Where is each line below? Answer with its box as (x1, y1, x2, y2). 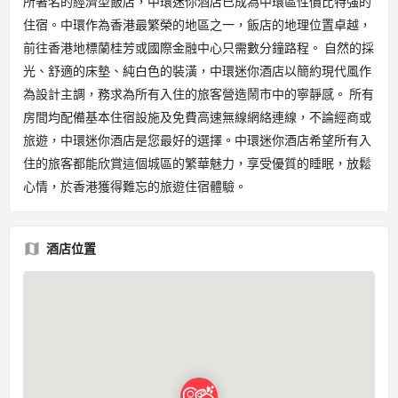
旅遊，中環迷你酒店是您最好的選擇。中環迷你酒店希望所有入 (23, 133, 371, 148)
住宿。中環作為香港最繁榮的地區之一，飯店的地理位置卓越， (23, 18, 371, 33)
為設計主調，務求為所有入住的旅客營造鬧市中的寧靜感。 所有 (23, 87, 374, 102)
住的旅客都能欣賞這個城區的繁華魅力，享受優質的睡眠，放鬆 (23, 156, 371, 171)
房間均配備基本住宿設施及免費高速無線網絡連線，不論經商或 (23, 110, 371, 125)
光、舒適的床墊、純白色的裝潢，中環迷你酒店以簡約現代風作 (23, 64, 371, 79)
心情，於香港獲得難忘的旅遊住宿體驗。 (23, 179, 247, 195)
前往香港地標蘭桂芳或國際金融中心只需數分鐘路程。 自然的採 (23, 41, 374, 56)
